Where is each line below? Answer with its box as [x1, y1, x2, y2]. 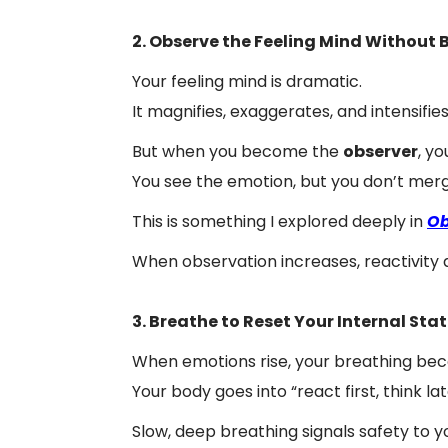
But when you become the [132, 140, 343, 163]
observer [343, 140, 418, 163]
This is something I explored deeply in [132, 210, 427, 233]
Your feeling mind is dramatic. [132, 70, 362, 93]
